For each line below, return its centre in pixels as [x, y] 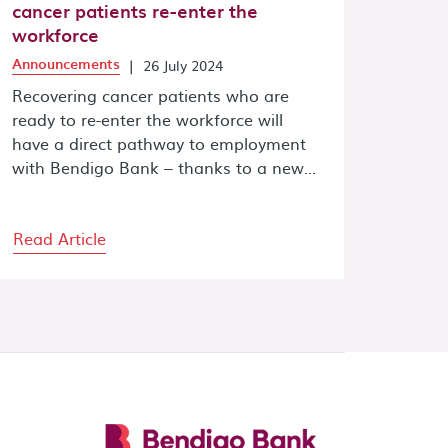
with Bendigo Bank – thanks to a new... [164, 166]
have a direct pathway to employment [159, 142]
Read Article [59, 237]
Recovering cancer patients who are [150, 94]
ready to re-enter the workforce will [147, 118]
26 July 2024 [183, 64]
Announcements [66, 63]
